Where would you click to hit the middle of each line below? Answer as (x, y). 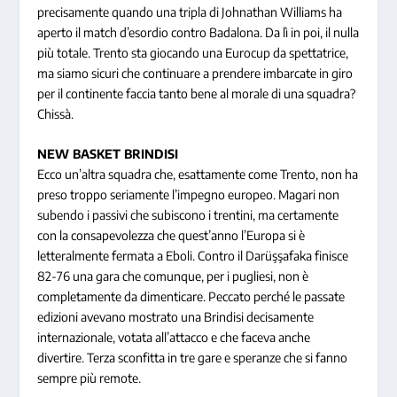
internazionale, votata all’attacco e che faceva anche (174, 338)
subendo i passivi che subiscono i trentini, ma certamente (188, 215)
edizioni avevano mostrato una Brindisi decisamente (176, 317)
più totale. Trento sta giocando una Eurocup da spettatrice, (193, 52)
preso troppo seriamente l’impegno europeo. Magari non (189, 195)
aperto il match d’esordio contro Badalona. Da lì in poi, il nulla (198, 32)
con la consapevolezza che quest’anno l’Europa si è (171, 236)
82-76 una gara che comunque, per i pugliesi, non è (173, 276)
